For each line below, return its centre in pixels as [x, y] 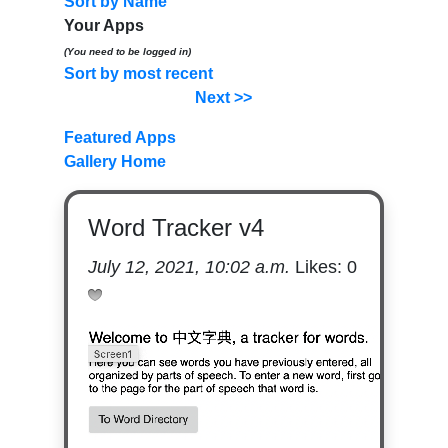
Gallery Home [114, 161]
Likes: [318, 267]
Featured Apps [119, 137]
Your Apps [103, 25]
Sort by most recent [138, 73]
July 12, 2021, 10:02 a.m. [188, 267]
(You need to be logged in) [127, 51]
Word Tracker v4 [175, 227]
